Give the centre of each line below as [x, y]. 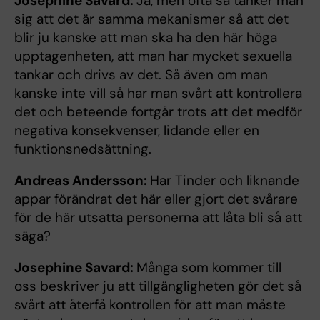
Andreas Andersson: [82, 180]
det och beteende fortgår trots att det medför [158, 111]
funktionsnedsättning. [83, 149]
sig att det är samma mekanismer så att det [151, 19]
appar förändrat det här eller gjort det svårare [156, 199]
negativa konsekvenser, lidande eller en [137, 130]
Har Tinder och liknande [225, 180]
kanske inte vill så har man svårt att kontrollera [158, 93]
